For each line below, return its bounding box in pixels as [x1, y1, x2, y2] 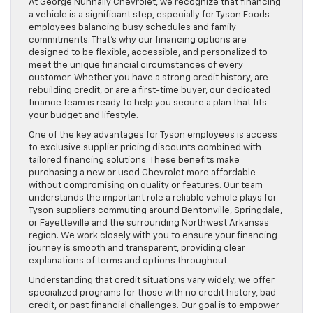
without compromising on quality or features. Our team [29, 180, 263, 190]
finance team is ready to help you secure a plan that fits [29, 98, 267, 108]
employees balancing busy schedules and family [29, 22, 236, 32]
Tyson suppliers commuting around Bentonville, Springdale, [29, 205, 282, 215]
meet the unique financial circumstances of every [29, 60, 243, 70]
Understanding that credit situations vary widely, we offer [29, 275, 275, 285]
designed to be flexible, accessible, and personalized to [29, 48, 268, 57]
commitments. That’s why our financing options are [29, 35, 247, 45]
